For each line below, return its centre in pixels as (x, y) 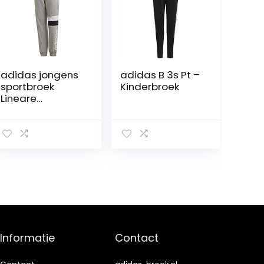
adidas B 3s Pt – (160, 75)
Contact (137, 238)
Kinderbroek (149, 87)
